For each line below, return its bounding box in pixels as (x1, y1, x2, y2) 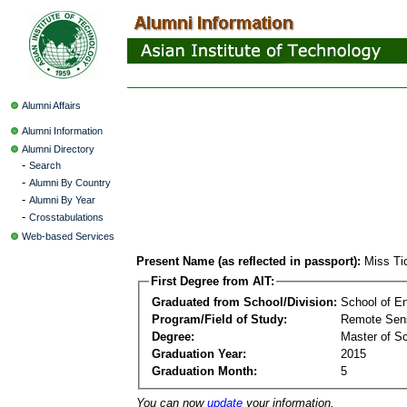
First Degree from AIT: (151, 274, 274, 288)
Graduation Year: (152, 346, 246, 361)
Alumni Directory (22, 144, 94, 154)
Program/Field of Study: (152, 312, 287, 326)
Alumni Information (22, 125, 103, 136)
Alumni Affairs (22, 100, 81, 111)
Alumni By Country (29, 177, 111, 188)
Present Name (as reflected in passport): (136, 254, 361, 268)
